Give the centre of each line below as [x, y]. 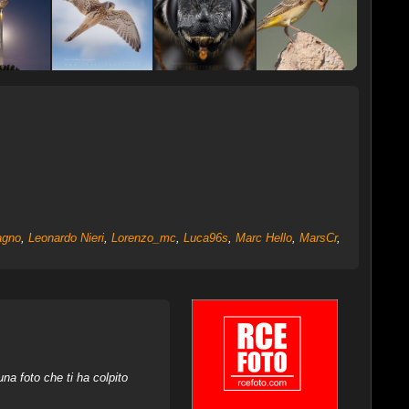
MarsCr [318, 238]
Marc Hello [263, 238]
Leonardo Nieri [66, 238]
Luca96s [205, 238]
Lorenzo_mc [143, 238]
